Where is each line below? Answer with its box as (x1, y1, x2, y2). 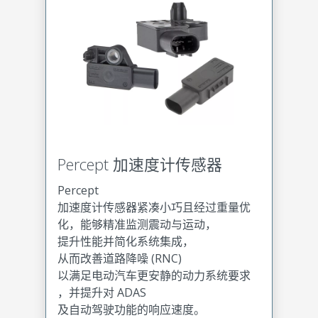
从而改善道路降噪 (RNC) (57, 251, 182, 267)
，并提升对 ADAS (57, 285, 146, 301)
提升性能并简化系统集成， (57, 234, 194, 250)
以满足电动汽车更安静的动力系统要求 (57, 268, 251, 284)
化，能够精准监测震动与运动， (57, 216, 216, 233)
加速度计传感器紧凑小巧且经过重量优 (57, 199, 251, 216)
